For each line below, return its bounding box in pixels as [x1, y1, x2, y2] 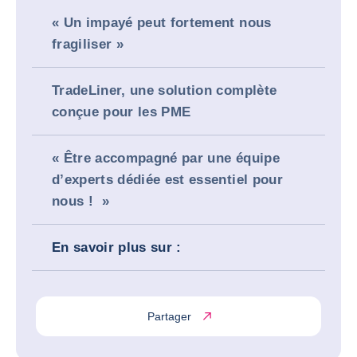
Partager [147, 309, 191, 323]
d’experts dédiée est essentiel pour [52, 172, 283, 187]
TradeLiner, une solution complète [52, 83, 277, 98]
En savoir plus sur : [52, 240, 182, 255]
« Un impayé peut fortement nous [52, 15, 272, 30]
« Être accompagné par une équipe [52, 151, 280, 166]
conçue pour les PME [52, 104, 191, 120]
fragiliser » [52, 37, 124, 52]
